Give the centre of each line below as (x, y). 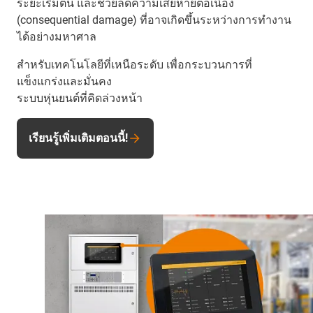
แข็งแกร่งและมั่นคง (64, 81)
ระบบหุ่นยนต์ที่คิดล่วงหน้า (80, 98)
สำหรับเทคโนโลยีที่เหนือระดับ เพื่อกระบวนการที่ (134, 64)
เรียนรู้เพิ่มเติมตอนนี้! (78, 138)
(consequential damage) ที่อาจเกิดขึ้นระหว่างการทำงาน (154, 20)
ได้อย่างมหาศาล (57, 36)
